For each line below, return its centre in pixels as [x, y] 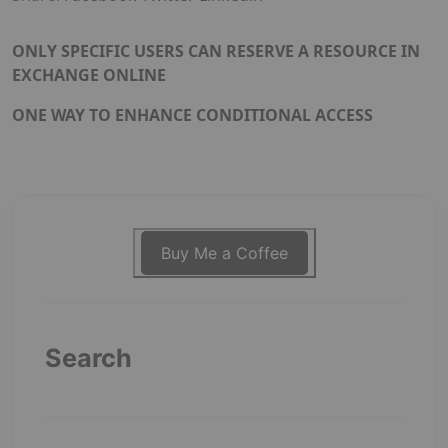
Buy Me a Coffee [224, 253]
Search [88, 358]
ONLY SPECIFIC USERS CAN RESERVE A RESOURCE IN [216, 51]
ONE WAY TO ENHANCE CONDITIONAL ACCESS [192, 115]
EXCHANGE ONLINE [89, 75]
